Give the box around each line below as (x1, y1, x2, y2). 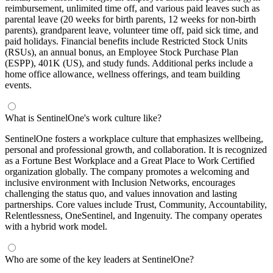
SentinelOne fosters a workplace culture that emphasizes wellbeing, (5, 133, 263, 144)
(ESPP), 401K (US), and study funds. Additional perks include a (5, 57, 253, 68)
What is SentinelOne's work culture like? (5, 112, 161, 123)
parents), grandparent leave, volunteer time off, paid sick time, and (5, 24, 258, 35)
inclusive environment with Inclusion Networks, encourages (5, 177, 235, 188)
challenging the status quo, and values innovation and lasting (5, 188, 237, 199)
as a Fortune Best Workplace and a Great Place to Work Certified (5, 155, 255, 166)
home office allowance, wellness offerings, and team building (5, 68, 240, 79)
